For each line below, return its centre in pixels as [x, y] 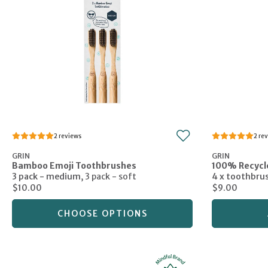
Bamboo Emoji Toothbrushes [74, 166]
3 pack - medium [46, 177]
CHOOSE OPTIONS [102, 214]
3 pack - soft [111, 177]
